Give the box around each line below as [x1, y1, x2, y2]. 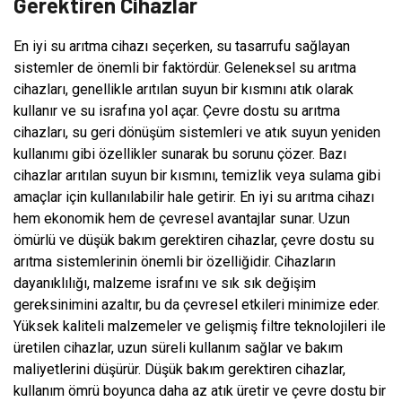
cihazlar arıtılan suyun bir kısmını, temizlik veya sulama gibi [13, 166, 380, 184]
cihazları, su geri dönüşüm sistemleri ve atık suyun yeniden [13, 123, 380, 141]
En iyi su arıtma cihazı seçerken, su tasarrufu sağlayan [13, 37, 350, 55]
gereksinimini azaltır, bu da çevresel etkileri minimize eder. [13, 295, 380, 313]
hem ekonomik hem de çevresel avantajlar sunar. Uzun [13, 209, 350, 227]
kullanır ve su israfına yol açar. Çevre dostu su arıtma [13, 101, 340, 119]
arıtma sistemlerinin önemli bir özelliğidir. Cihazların [13, 252, 336, 270]
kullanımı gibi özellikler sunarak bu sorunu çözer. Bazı [13, 144, 346, 162]
